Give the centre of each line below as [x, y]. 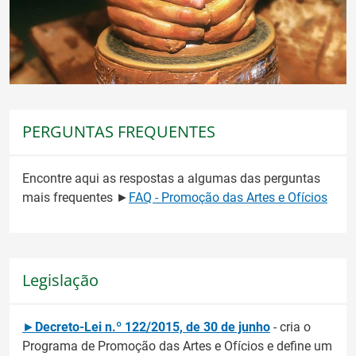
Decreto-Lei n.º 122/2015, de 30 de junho [153, 327]
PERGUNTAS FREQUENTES [119, 131]
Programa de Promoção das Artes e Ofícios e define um [177, 346]
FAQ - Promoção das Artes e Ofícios [228, 198]
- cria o [290, 327]
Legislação [60, 281]
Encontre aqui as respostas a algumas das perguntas [171, 179]
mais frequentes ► [75, 198]
